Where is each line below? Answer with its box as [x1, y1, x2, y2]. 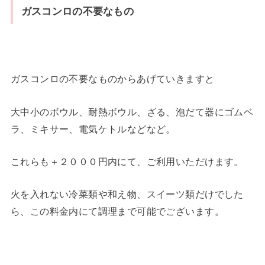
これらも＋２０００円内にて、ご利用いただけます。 [10, 156, 244, 167]
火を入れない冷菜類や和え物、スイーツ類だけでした [10, 189, 244, 200]
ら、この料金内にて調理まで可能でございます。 [10, 206, 224, 217]
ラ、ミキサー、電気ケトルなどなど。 [10, 123, 176, 134]
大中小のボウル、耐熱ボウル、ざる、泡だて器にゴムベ [10, 106, 254, 117]
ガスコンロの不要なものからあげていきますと [10, 73, 215, 85]
